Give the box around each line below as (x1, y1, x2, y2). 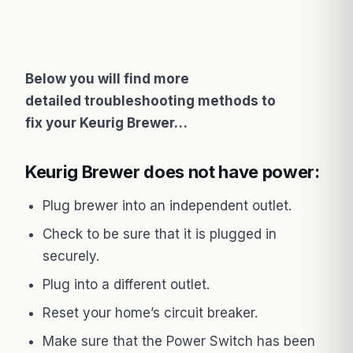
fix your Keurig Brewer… (25, 114, 188, 131)
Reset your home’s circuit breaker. (43, 304, 258, 321)
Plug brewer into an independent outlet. (43, 197, 292, 214)
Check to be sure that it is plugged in (43, 225, 277, 242)
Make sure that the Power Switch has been (43, 333, 315, 349)
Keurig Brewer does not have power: (25, 161, 320, 182)
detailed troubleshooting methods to (25, 92, 276, 109)
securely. (43, 247, 99, 264)
